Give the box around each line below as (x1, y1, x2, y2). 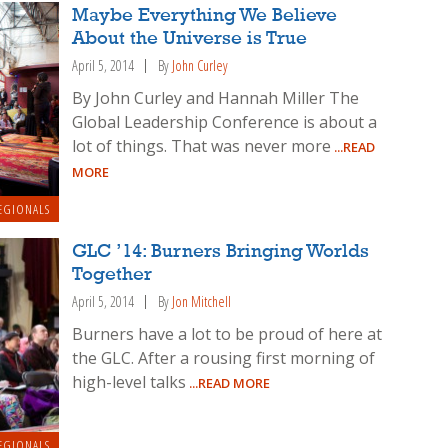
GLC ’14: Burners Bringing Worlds (72, 241, 370, 262)
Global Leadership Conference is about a (72, 111, 378, 134)
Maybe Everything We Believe (72, 6, 338, 27)
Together (72, 264, 153, 285)
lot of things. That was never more (72, 135, 332, 158)
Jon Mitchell (172, 291, 232, 311)
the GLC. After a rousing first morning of (72, 346, 376, 369)
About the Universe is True (72, 29, 308, 50)
